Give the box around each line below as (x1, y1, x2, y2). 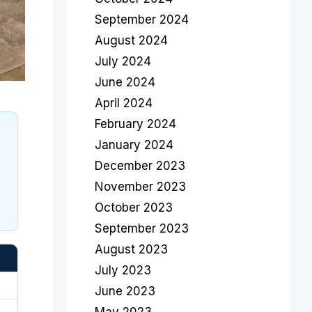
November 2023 (95, 180, 186, 194)
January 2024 (95, 138, 173, 152)
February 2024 (95, 117, 176, 131)
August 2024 (95, 33, 168, 47)
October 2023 (95, 201, 173, 214)
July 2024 (95, 54, 151, 68)
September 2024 (95, 13, 189, 26)
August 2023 (95, 242, 168, 256)
